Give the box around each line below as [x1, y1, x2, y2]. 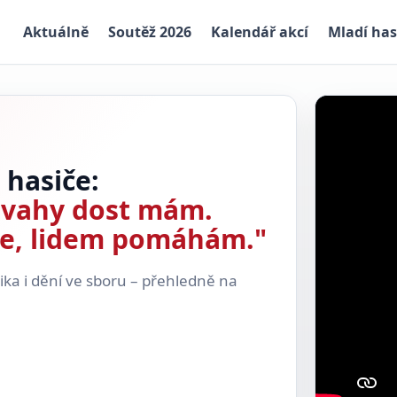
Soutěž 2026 [108, 21, 191, 42]
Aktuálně [23, 21, 89, 42]
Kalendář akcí [211, 21, 308, 42]
